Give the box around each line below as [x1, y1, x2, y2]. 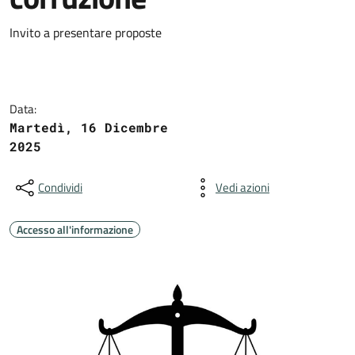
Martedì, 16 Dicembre [10, 119, 168, 136]
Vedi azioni [216, 178, 269, 197]
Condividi [38, 178, 82, 197]
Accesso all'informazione [17, 221, 133, 238]
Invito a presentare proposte [10, 23, 165, 42]
